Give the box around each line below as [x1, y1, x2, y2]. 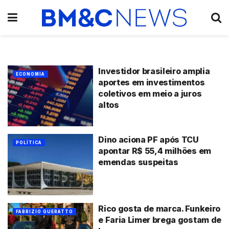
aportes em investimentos [98, 77, 205, 87]
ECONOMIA [16, 71, 45, 77]
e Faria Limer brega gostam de [98, 214, 221, 225]
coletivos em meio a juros [98, 88, 202, 99]
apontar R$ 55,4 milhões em [98, 146, 211, 156]
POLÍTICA [16, 140, 42, 146]
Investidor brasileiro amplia [98, 65, 210, 76]
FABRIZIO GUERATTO [16, 209, 73, 214]
